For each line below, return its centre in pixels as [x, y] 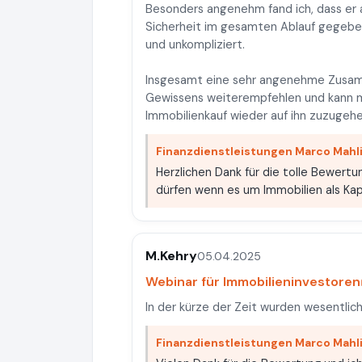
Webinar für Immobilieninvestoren [253, 282]
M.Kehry [171, 256]
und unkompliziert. [195, 44]
